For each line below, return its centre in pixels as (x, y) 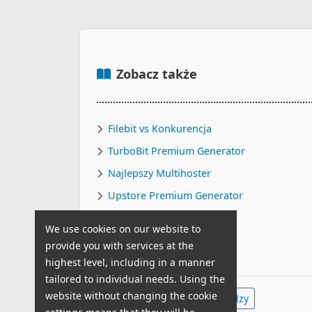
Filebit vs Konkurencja (160, 128)
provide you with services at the (119, 245)
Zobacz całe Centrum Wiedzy (181, 298)
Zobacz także (157, 74)
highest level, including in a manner (130, 262)
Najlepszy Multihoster (159, 173)
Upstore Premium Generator (175, 195)
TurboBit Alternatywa (157, 240)
